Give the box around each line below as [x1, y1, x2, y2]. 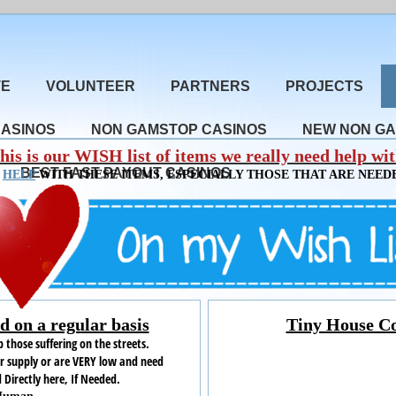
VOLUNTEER [46, 79, 135, 94]
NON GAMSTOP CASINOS [91, 122, 267, 137]
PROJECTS [286, 79, 363, 94]
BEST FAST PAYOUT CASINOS [20, 165, 231, 180]
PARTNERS [171, 79, 250, 94]
